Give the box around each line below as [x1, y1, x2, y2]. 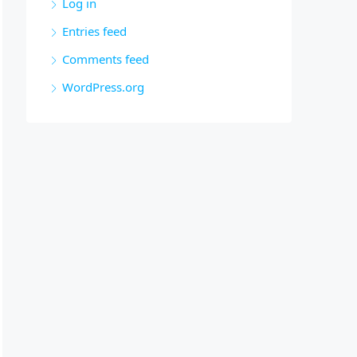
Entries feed [62, 23, 127, 39]
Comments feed [62, 51, 149, 67]
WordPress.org [62, 79, 144, 95]
